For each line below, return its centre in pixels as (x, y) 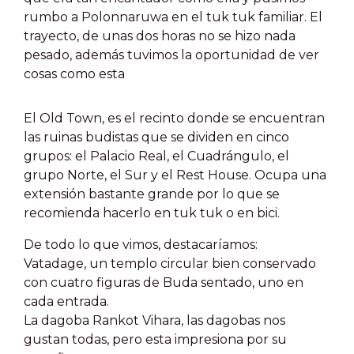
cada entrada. (66, 301)
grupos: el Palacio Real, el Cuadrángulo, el (156, 156)
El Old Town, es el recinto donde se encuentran (174, 118)
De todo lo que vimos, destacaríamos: (141, 245)
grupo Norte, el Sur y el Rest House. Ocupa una (175, 175)
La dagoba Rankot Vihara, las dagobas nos (154, 320)
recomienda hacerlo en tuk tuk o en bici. (153, 213)
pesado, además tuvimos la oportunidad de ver (171, 55)
